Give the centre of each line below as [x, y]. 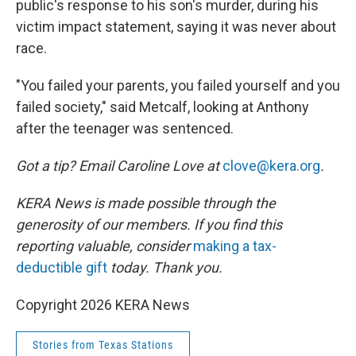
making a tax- [235, 246]
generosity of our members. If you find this [149, 224]
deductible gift [63, 267]
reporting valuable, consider [104, 246]
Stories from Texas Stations [103, 345]
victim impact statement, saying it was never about [176, 27]
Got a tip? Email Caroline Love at [119, 166]
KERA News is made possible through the [146, 203]
